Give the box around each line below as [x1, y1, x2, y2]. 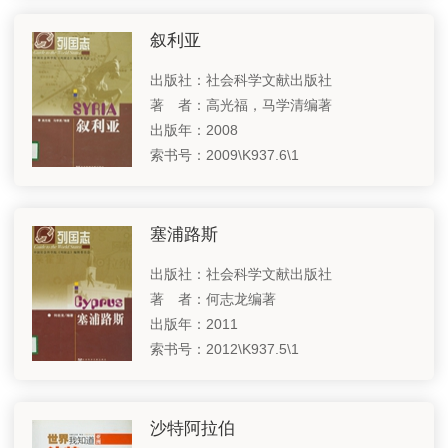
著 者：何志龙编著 [149, 290, 276, 307]
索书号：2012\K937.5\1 [149, 340, 299, 357]
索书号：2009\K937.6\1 [149, 146, 299, 163]
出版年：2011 [149, 315, 238, 332]
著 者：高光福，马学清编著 [149, 96, 332, 113]
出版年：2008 [149, 121, 238, 138]
